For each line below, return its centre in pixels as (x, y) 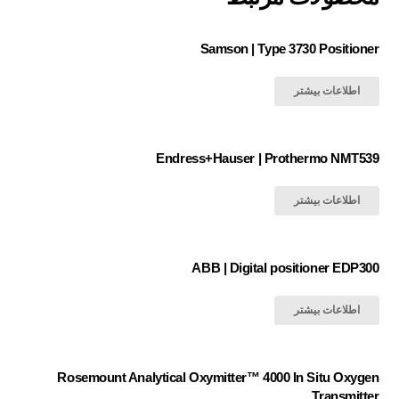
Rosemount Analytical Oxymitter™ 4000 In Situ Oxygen (218, 378)
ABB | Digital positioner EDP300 (285, 267)
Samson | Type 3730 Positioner (289, 48)
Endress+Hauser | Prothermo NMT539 (268, 158)
